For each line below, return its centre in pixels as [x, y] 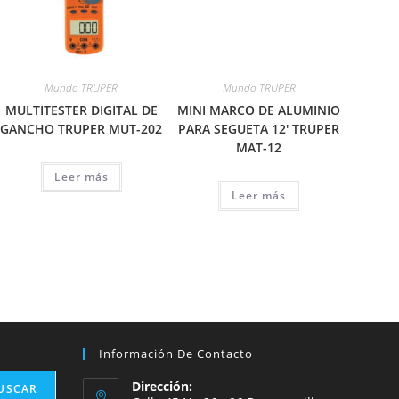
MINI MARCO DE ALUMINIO [259, 110]
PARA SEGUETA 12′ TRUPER [259, 128]
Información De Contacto [176, 354]
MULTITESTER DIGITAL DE [81, 110]
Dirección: [163, 387]
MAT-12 [259, 147]
